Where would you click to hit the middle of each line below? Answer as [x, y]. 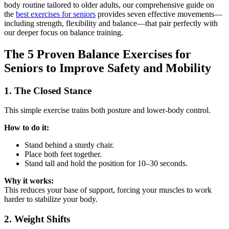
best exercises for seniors [56, 14]
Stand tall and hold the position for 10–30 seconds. [106, 164]
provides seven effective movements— [159, 14]
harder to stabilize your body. [51, 199]
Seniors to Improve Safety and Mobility [108, 68]
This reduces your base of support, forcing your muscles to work [108, 190]
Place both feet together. [63, 154]
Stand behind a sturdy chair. [69, 145]
